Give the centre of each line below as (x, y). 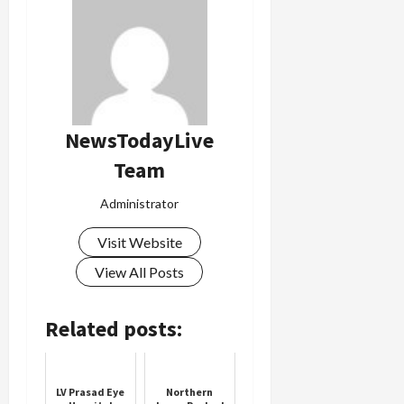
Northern (190, 391)
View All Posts (140, 271)
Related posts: (114, 328)
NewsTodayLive (140, 140)
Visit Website (139, 242)
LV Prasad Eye (91, 391)
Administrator (140, 203)
